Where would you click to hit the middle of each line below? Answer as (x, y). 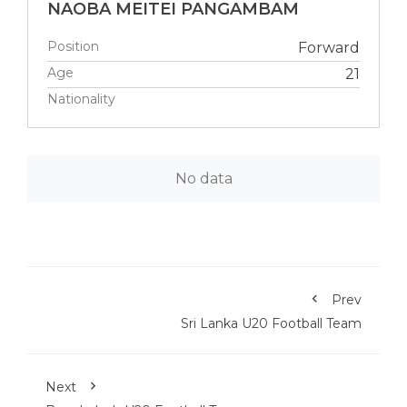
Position (73, 46)
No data (203, 178)
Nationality (81, 99)
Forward (329, 47)
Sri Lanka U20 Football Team (271, 323)
